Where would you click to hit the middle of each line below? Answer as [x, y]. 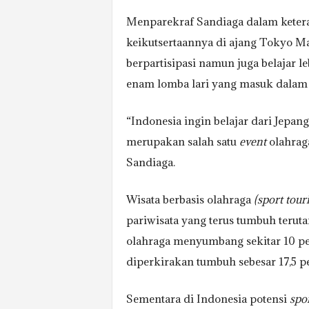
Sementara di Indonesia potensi [208, 299]
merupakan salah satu [182, 141]
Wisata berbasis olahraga [190, 199]
